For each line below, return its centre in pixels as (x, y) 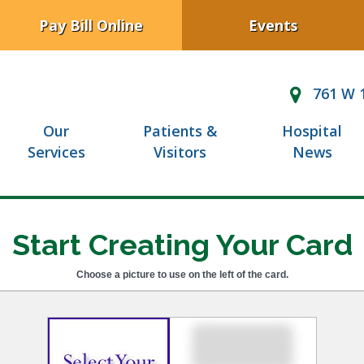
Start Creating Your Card (182, 244)
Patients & (180, 131)
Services (56, 152)
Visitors (180, 152)
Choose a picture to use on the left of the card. (182, 274)
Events (273, 25)
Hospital (312, 131)
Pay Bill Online (91, 25)
